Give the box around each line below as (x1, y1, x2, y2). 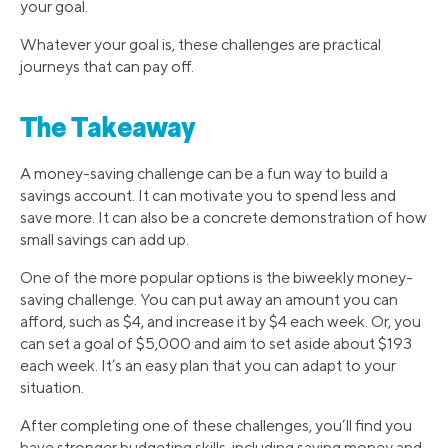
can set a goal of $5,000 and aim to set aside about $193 (20, 334, 412, 354)
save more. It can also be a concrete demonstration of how (20, 208, 427, 228)
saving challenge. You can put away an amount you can (20, 290, 398, 310)
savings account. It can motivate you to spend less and (20, 186, 396, 206)
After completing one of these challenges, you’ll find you (20, 416, 412, 436)
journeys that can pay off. (20, 56, 194, 76)
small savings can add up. (20, 230, 189, 250)
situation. (20, 378, 84, 398)
